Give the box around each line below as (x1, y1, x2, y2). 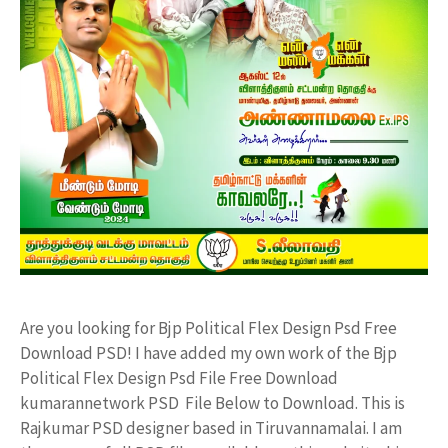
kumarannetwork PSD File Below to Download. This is (20, 392, 405, 415)
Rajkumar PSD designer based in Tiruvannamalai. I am (20, 417, 402, 440)
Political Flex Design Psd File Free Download (20, 367, 338, 390)
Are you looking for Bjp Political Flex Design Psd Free (20, 317, 397, 340)
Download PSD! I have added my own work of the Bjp (20, 342, 397, 365)
